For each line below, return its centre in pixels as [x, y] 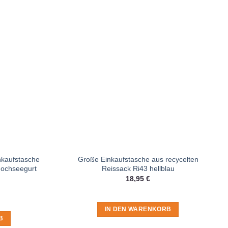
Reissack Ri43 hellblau [138, 168]
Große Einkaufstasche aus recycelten [138, 159]
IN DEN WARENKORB [138, 209]
